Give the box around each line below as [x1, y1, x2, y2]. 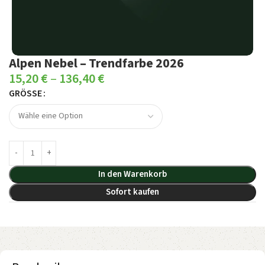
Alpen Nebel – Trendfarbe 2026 [9, 53, 184, 73]
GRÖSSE [9, 86, 37, 100]
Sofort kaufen [105, 185, 159, 198]
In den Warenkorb [98, 167, 167, 180]
